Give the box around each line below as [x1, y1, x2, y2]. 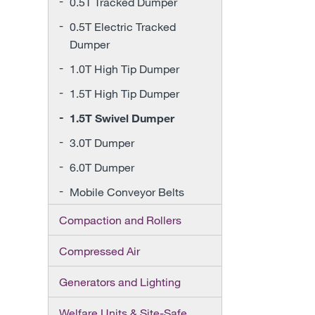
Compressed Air [58, 244, 140, 257]
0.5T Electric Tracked [69, 20, 176, 33]
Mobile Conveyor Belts [69, 185, 184, 198]
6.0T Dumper [69, 160, 134, 174]
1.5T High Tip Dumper [69, 86, 179, 100]
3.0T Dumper [69, 136, 134, 149]
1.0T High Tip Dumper [69, 62, 179, 75]
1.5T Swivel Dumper [69, 111, 174, 124]
